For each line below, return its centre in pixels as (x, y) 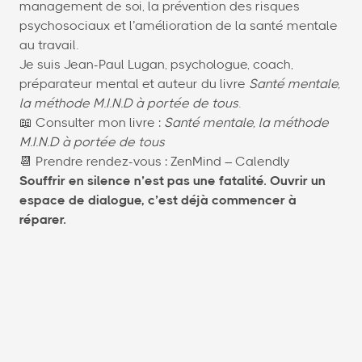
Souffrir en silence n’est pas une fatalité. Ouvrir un (173, 181)
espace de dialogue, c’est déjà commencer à (158, 201)
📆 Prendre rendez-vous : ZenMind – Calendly (155, 162)
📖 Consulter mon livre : (92, 123)
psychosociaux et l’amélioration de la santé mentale (179, 26)
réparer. (43, 220)
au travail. (49, 46)
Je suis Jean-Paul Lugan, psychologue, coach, (156, 65)
